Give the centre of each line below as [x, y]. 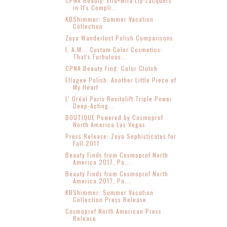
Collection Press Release [109, 199]
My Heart [85, 87]
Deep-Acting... [93, 105]
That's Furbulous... [100, 56]
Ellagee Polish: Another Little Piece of [121, 80]
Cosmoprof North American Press [113, 211]
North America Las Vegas [109, 124]
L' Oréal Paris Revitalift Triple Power [119, 98]
